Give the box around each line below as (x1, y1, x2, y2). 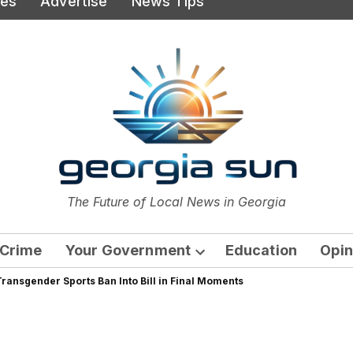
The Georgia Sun (150, 193, 268, 210)
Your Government (65, 241, 191, 258)
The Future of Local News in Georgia (67, 193, 286, 210)
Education (225, 241, 298, 258)
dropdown (199, 274, 249, 286)
